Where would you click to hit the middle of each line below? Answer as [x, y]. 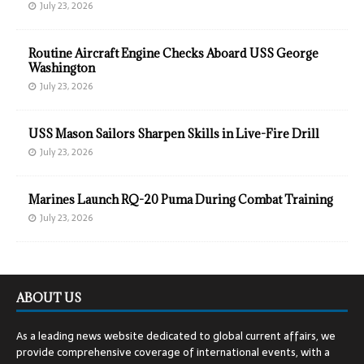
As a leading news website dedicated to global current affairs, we [176, 336]
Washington [62, 68]
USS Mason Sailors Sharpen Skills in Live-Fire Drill [174, 134]
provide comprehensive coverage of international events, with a [173, 353]
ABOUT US [49, 298]
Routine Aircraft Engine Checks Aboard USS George [173, 54]
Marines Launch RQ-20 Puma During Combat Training [181, 200]
